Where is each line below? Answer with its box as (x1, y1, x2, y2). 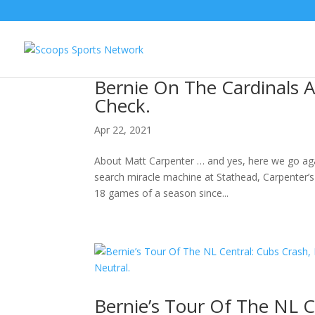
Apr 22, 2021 (94, 123, 153, 136)
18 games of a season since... (94, 186, 229, 200)
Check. (94, 93, 151, 118)
